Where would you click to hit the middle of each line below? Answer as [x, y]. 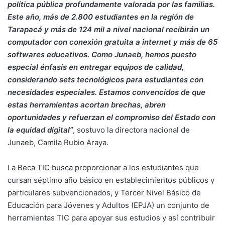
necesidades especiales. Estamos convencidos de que [106, 92]
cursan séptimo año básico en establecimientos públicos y [111, 180]
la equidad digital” [40, 130]
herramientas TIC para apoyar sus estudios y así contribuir [111, 218]
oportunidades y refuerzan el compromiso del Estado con [111, 118]
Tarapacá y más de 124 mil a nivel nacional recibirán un [108, 30]
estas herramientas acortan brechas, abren [87, 105]
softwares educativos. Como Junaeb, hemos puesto [102, 55]
